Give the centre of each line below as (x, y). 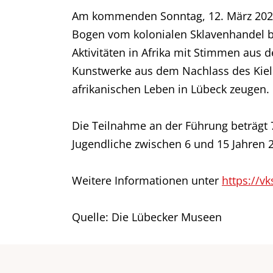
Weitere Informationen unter (147, 180)
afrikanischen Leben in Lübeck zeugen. (171, 89)
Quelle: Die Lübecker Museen (147, 217)
